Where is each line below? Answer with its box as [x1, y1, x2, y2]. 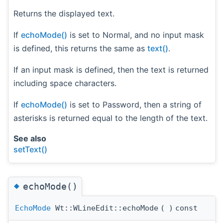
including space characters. [13, 78, 116, 89]
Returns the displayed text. [13, 8, 114, 19]
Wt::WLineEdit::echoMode [51, 203, 158, 213]
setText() [13, 144, 47, 155]
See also [13, 133, 46, 144]
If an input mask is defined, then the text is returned [13, 65, 209, 75]
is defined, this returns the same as [13, 43, 147, 54]
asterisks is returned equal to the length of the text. [13, 113, 208, 123]
